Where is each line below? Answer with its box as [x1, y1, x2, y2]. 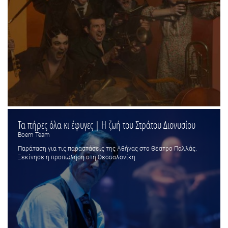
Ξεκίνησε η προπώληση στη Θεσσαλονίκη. [18, 152, 137, 161]
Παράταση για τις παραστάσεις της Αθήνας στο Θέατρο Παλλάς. [18, 144, 197, 152]
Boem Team [18, 130, 50, 138]
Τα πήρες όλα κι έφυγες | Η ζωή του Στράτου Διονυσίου [18, 118, 195, 131]
